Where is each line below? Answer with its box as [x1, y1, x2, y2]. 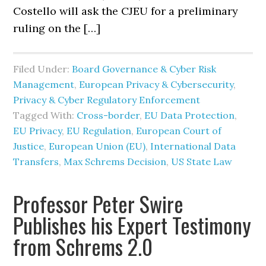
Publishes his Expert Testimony [13, 209, 252, 240]
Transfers [13, 156, 59, 167]
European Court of [136, 125, 222, 137]
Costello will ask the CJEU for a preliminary [13, 4, 239, 18]
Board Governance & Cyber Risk [72, 63, 217, 75]
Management [13, 78, 75, 90]
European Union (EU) [49, 140, 146, 152]
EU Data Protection [144, 109, 235, 121]
